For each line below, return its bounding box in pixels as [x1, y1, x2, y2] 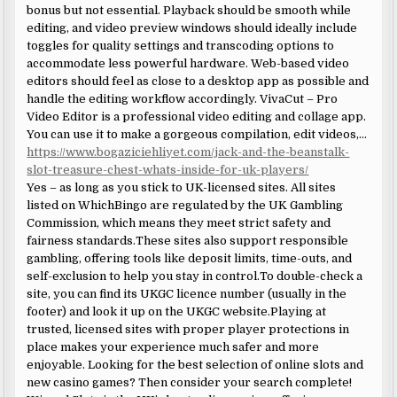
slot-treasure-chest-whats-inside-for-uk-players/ [27, 162, 309, 176]
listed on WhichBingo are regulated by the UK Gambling [27, 198, 344, 212]
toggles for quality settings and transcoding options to [27, 38, 335, 52]
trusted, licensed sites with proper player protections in [27, 322, 350, 336]
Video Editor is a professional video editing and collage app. [27, 109, 367, 123]
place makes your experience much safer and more [27, 339, 320, 354]
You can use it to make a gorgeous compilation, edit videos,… [27, 127, 368, 141]
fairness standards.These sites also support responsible [27, 233, 349, 247]
